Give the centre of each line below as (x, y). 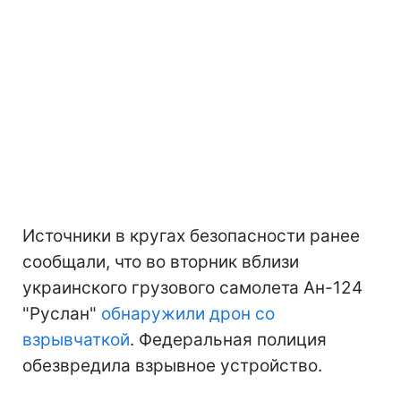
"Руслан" (62, 313)
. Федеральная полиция (228, 339)
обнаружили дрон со (188, 313)
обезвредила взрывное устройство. (172, 365)
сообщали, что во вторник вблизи (161, 261)
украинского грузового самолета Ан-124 (192, 287)
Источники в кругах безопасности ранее (191, 235)
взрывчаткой (76, 339)
